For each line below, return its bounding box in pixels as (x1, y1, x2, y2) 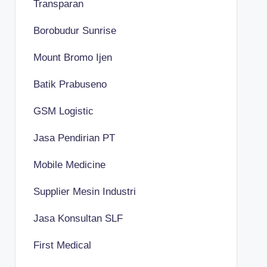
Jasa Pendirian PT (33, 132, 115, 144)
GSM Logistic (33, 105, 94, 117)
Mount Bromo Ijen (33, 51, 112, 63)
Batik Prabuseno (33, 78, 107, 90)
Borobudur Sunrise (33, 24, 116, 36)
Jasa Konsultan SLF (33, 212, 123, 224)
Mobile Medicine (33, 159, 105, 170)
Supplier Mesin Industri (33, 185, 136, 197)
